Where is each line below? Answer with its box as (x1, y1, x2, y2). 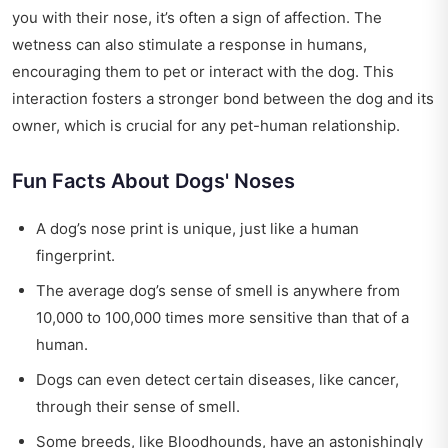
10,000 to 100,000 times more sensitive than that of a (36, 308, 409, 328)
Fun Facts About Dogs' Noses (12, 169, 295, 194)
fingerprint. (36, 246, 115, 266)
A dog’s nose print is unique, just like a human (36, 219, 359, 239)
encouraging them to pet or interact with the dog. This (12, 62, 394, 82)
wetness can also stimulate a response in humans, (12, 35, 367, 55)
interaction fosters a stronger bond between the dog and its (12, 89, 434, 109)
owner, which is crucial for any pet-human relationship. (12, 116, 400, 136)
